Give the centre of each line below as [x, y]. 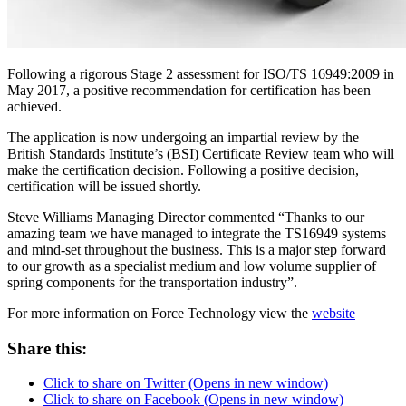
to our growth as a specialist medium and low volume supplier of [192, 266]
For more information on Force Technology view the [159, 313]
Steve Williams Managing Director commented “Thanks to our [186, 217]
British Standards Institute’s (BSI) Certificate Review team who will [201, 153]
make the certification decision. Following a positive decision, [183, 169]
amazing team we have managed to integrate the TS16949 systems [197, 233]
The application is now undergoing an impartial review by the [183, 137]
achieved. [34, 106]
